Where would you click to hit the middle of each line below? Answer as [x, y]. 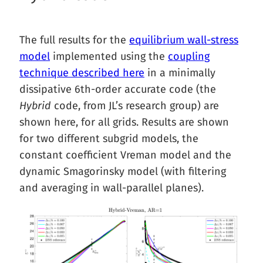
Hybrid [35, 106]
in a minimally [180, 73]
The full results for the [74, 40]
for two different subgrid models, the [109, 139]
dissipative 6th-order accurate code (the [118, 89]
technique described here [82, 73]
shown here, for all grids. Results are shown [124, 122]
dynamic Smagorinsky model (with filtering [123, 171]
